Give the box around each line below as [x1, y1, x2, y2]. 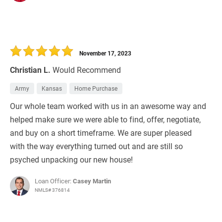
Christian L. [10, 64, 51, 75]
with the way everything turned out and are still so [10, 141, 183, 152]
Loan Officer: [35, 176, 73, 186]
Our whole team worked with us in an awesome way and [10, 101, 206, 111]
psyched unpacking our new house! [10, 154, 133, 165]
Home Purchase [74, 84, 117, 93]
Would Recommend [53, 64, 121, 75]
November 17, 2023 [79, 49, 131, 57]
